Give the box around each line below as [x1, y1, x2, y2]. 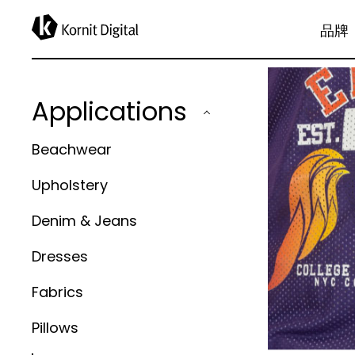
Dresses [32, 246, 88, 266]
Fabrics [32, 282, 83, 302]
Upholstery [32, 175, 108, 195]
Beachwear [32, 139, 112, 159]
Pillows [32, 318, 78, 338]
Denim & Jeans [32, 211, 137, 231]
